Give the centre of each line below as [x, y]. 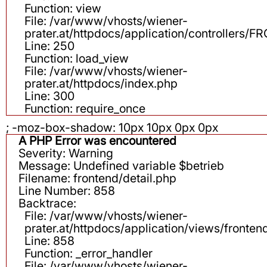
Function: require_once [85, 109]
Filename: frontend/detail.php [97, 178]
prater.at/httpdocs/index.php [101, 84]
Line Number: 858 [67, 191]
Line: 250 [49, 46]
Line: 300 [49, 96]
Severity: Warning [66, 153]
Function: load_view [77, 59]
